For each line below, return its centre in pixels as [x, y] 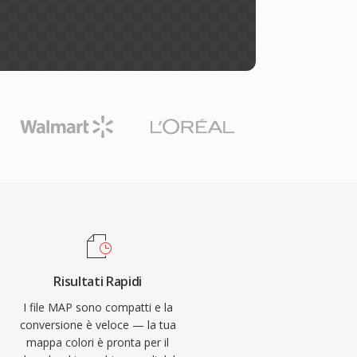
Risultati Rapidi [98, 281]
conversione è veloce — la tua [98, 325]
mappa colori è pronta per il [98, 342]
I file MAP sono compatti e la [98, 307]
